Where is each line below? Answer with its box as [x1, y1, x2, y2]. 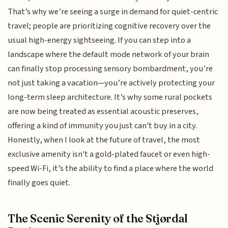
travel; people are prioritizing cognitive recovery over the [8, 20, 211, 33]
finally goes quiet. [8, 177, 71, 189]
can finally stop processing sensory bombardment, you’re [8, 63, 213, 75]
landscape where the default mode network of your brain [8, 48, 210, 61]
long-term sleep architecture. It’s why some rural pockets [8, 91, 213, 104]
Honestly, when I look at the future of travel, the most [8, 134, 201, 147]
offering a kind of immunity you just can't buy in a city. [8, 120, 197, 132]
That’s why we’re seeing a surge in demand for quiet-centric [8, 6, 218, 18]
